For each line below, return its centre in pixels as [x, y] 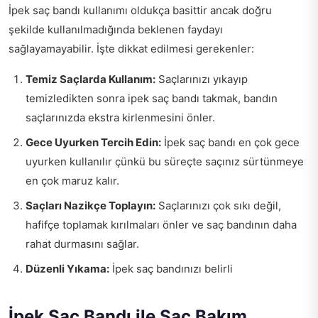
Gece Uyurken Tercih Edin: [93, 142]
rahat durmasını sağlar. [82, 243]
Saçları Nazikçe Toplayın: [91, 205]
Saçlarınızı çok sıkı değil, [218, 205]
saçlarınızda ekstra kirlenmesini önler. [120, 117]
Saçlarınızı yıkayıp [202, 79]
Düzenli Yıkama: [67, 268]
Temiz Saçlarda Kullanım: [91, 79]
